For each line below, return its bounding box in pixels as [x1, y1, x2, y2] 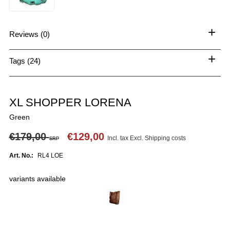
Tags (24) [9, 56, 41, 65]
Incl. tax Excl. [107, 134, 145, 142]
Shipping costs [144, 134, 186, 142]
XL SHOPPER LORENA [9, 95, 131, 109]
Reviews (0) [9, 29, 50, 39]
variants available [9, 174, 66, 183]
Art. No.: [9, 151, 33, 159]
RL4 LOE [37, 151, 63, 159]
